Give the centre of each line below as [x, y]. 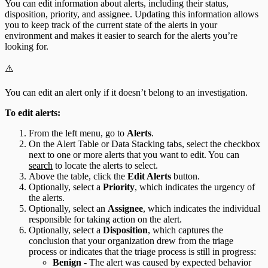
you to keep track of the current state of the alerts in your [111, 25]
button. [185, 176]
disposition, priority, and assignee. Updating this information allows [132, 14]
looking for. [27, 47]
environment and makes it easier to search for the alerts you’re [121, 36]
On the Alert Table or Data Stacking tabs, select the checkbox [144, 144]
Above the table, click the [78, 176]
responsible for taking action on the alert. [105, 220]
